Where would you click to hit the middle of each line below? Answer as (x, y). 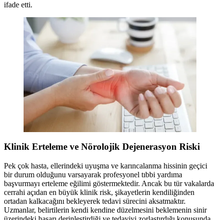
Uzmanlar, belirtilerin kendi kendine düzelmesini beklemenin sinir (105, 210)
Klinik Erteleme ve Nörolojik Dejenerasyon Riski (102, 147)
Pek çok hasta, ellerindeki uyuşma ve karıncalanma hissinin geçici (106, 165)
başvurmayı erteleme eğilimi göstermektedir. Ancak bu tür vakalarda (109, 183)
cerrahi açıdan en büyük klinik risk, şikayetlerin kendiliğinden (99, 192)
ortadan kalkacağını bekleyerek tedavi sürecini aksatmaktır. (95, 201)
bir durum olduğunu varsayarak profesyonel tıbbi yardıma (93, 174)
